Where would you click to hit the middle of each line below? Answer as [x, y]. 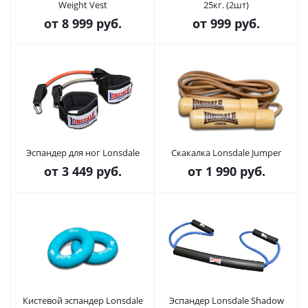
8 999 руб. [91, 23]
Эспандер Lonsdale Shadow [226, 300]
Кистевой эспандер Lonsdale [82, 300]
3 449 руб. [91, 171]
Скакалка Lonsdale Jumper [226, 153]
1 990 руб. [235, 171]
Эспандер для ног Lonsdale [82, 153]
